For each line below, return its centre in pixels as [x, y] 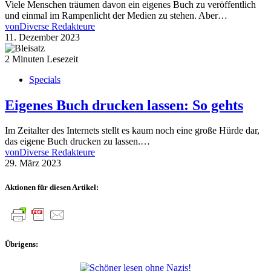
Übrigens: [21, 244]
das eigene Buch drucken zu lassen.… [77, 142]
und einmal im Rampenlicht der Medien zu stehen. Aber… [116, 15]
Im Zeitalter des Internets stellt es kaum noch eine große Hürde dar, [132, 131]
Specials [45, 79]
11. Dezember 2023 [42, 37]
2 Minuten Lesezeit [41, 59]
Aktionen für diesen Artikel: [52, 187]
